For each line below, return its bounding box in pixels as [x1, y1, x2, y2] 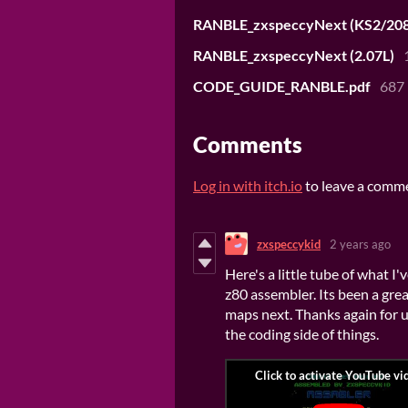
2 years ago [330, 236, 391, 251]
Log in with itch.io [193, 177, 302, 195]
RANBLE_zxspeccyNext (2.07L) [193, 46, 394, 65]
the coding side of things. [225, 325, 379, 343]
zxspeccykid [257, 236, 321, 251]
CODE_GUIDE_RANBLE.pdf [193, 77, 371, 96]
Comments [193, 131, 302, 158]
